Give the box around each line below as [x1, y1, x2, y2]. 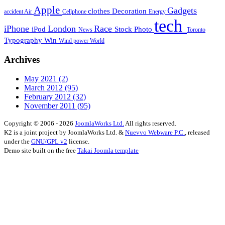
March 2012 [24, 83, 65, 92]
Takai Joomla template [77, 147, 139, 155]
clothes [88, 6, 112, 15]
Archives [4, 54, 40, 65]
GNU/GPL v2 [31, 138, 67, 146]
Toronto [187, 26, 205, 33]
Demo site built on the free [4, 147, 77, 155]
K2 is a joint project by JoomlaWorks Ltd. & [4, 129, 125, 137]
